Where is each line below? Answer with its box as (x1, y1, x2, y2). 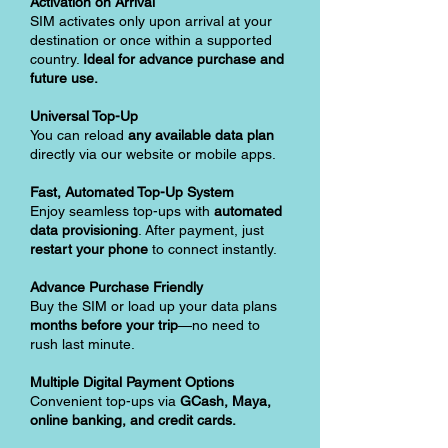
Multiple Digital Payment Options (30, 374, 234, 390)
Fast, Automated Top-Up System (30, 184, 234, 200)
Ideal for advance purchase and (83, 51, 284, 67)
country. (30, 51, 83, 67)
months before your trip (30, 317, 178, 333)
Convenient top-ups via (30, 393, 180, 409)
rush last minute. (30, 336, 135, 352)
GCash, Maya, (180, 393, 271, 409)
